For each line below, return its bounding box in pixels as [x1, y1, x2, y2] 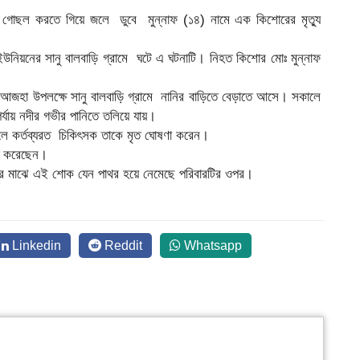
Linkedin [9, 239, 61, 252]
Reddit [101, 239, 142, 252]
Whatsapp [181, 239, 242, 252]
